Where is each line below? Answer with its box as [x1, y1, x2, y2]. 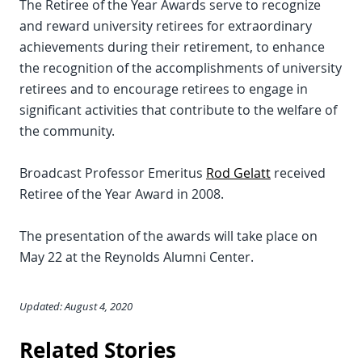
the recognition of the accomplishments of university [19, 59, 342, 77]
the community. [19, 122, 115, 140]
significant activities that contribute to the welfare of [19, 101, 337, 119]
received [271, 164, 326, 182]
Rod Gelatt [206, 164, 271, 182]
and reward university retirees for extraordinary [19, 17, 312, 35]
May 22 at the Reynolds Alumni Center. [19, 248, 254, 266]
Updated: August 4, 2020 [19, 300, 133, 314]
